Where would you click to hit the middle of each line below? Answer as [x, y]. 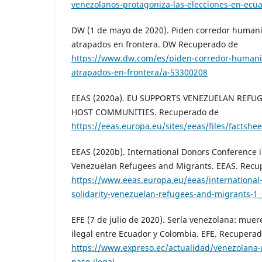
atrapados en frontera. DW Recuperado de [155, 44]
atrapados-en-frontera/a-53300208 [139, 73]
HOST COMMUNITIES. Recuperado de [145, 112]
